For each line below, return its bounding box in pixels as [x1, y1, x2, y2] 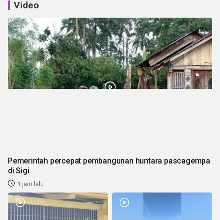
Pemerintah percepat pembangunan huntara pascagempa [8, 156, 210, 165]
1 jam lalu [17, 180, 44, 188]
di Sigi [8, 165, 29, 175]
